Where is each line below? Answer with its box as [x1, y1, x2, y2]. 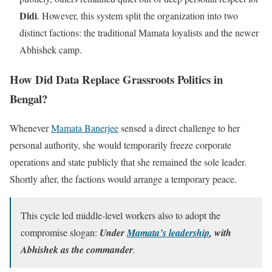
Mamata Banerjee [51, 121, 118, 135]
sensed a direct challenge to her [118, 121, 240, 135]
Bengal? [10, 90, 47, 107]
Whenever [10, 121, 51, 135]
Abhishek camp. [19, 42, 82, 56]
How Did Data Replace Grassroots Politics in [10, 70, 223, 87]
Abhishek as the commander [21, 243, 133, 257]
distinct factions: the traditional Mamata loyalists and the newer [19, 25, 259, 39]
